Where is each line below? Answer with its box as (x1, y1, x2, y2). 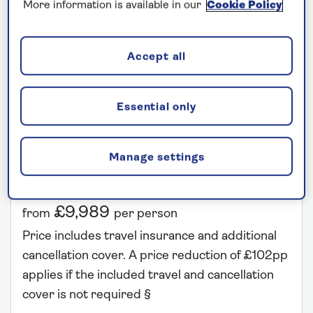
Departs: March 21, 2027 (22, 128, 146, 140)
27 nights (22, 154, 74, 168)
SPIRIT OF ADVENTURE (39, 58, 153, 69)
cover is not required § (22, 289, 151, 303)
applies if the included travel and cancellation (22, 269, 274, 283)
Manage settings (108, 152, 205, 163)
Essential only (117, 101, 196, 113)
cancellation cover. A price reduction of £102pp (22, 249, 288, 263)
